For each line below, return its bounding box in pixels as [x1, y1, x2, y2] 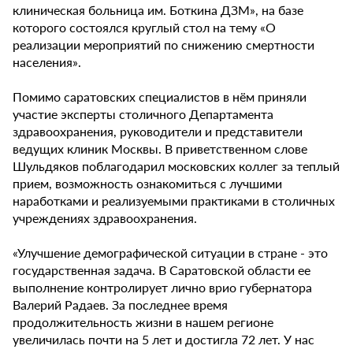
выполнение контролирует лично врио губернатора [13, 278, 312, 297]
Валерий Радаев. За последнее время [13, 295, 228, 314]
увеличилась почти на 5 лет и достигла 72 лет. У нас [13, 330, 314, 349]
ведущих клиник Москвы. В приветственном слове [13, 139, 307, 158]
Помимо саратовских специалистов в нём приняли [13, 87, 307, 106]
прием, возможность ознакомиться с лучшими [13, 174, 282, 193]
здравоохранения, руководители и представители [13, 122, 303, 141]
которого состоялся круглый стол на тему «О [13, 18, 276, 37]
